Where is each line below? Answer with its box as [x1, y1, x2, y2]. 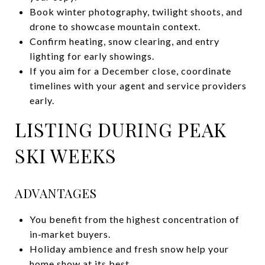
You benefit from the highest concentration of [29, 213, 240, 225]
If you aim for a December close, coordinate [29, 64, 231, 76]
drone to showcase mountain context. [29, 20, 201, 32]
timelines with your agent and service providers [29, 79, 247, 91]
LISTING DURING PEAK [15, 116, 227, 142]
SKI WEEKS [15, 142, 117, 168]
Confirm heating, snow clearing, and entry [29, 35, 219, 47]
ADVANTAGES [15, 184, 96, 201]
